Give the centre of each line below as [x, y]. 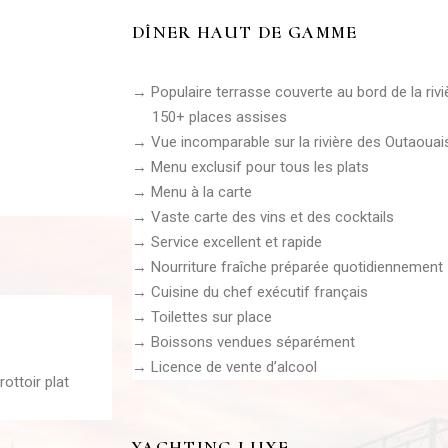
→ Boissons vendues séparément [243, 341]
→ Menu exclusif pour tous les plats [250, 166]
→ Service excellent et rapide [227, 241]
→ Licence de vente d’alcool [224, 366]
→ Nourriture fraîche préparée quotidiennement [287, 266]
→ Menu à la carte [192, 191]
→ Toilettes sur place [202, 316]
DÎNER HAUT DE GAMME [245, 31]
